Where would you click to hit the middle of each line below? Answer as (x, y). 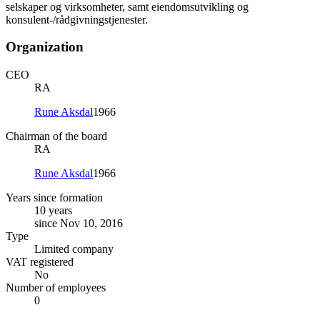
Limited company (74, 249)
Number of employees (56, 288)
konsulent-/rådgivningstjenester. (77, 19)
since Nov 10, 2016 (79, 224)
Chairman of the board (56, 136)
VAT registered (40, 262)
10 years (53, 211)
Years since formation (54, 198)
